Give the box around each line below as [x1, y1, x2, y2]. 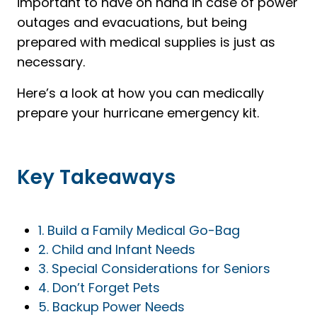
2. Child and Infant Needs [38, 240, 195, 258]
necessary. [17, 52, 85, 71]
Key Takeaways [17, 163, 175, 191]
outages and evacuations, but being [17, 13, 247, 31]
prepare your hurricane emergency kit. [17, 103, 259, 122]
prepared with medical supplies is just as [17, 33, 275, 51]
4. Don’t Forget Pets [38, 278, 160, 296]
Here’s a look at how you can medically [17, 83, 264, 102]
